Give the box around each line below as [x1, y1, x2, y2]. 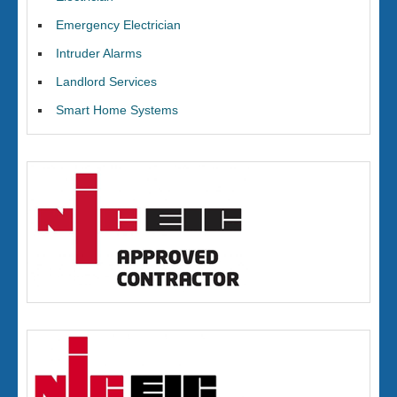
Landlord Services [56, 74, 157, 89]
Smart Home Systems [56, 103, 178, 117]
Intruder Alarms [56, 46, 142, 60]
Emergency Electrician [56, 18, 181, 32]
